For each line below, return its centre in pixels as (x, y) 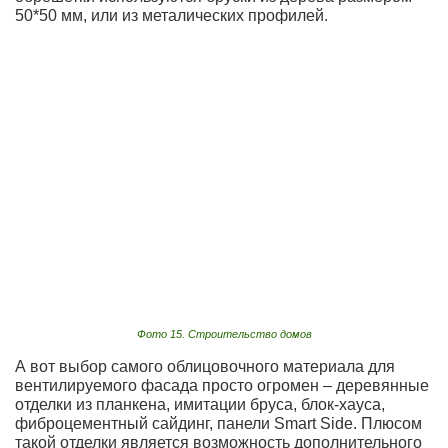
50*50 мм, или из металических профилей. (171, 16)
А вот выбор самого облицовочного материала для (205, 366)
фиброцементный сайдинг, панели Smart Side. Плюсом (218, 423)
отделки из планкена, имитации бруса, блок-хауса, (200, 404)
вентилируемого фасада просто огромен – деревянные (222, 385)
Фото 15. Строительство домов (224, 333)
